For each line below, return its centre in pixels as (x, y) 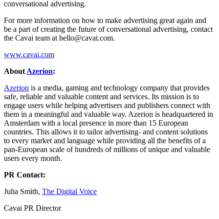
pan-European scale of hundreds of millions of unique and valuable (107, 150)
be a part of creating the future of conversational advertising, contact (108, 29)
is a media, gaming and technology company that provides (119, 88)
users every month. (33, 158)
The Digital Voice (69, 192)
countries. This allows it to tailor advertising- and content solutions (106, 132)
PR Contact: (25, 175)
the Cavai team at (32, 38)
